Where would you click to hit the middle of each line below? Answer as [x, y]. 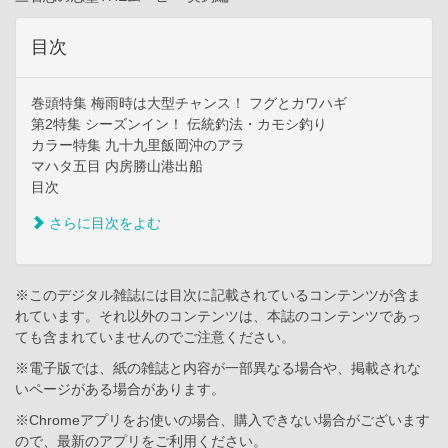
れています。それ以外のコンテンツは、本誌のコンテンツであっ [218, 316]
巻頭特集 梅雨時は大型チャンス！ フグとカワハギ [189, 103]
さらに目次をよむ [103, 223]
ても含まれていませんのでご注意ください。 [155, 337]
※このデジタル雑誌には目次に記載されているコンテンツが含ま [218, 295]
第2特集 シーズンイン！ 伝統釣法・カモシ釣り [179, 124]
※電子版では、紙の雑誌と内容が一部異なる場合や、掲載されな [218, 368]
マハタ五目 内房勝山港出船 [117, 166]
